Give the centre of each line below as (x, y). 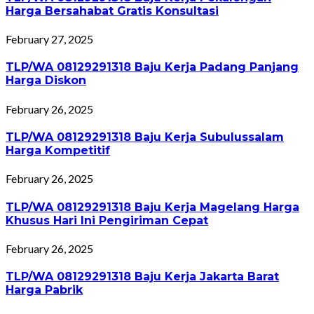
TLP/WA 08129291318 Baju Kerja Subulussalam (145, 137)
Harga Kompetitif (58, 150)
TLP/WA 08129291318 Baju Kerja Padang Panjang (152, 67)
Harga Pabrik (44, 290)
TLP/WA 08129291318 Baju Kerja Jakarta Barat (142, 277)
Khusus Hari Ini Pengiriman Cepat (107, 220)
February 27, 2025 (49, 39)
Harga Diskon (46, 81)
